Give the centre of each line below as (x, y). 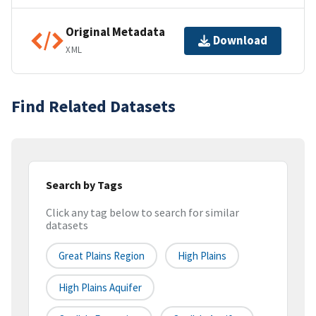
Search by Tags (84, 184)
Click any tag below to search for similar (142, 213)
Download (240, 41)
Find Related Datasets (93, 106)
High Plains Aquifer (100, 288)
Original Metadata (115, 32)
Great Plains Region (102, 256)
